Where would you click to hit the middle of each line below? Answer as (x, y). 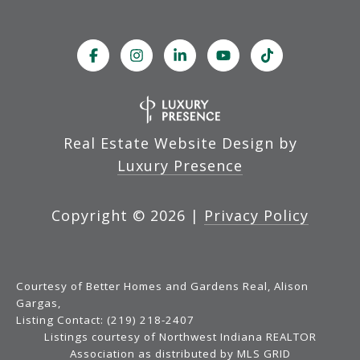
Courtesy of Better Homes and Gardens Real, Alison (162, 286)
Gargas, (39, 303)
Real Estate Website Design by (180, 143)
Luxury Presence (180, 166)
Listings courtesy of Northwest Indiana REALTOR (180, 337)
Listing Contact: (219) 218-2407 (107, 320)
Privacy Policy (256, 216)
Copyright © (98, 216)
